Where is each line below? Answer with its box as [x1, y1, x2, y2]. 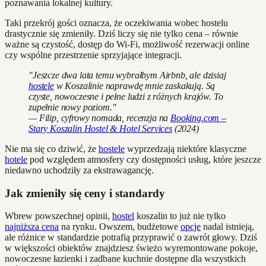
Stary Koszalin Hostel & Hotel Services [28, 123, 172, 134]
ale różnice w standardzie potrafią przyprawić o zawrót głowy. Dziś [5, 232, 257, 243]
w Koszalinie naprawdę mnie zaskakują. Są [53, 80, 216, 91]
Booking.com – [170, 112, 227, 123]
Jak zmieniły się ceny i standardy [5, 186, 165, 199]
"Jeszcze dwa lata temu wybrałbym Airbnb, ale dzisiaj [28, 69, 226, 80]
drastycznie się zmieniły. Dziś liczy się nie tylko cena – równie [5, 28, 238, 39]
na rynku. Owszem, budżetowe [59, 221, 180, 232]
